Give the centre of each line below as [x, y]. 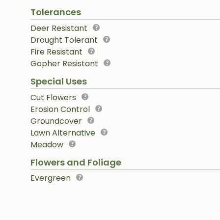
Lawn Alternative [63, 133]
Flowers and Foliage [76, 162]
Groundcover [56, 121]
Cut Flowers [53, 97]
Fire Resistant [56, 52]
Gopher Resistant [64, 63]
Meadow [47, 144]
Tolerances [56, 12]
